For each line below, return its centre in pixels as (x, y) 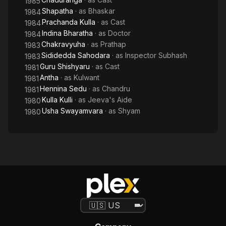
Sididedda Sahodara (76, 55)
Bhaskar (102, 11)
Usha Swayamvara (72, 111)
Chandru (116, 89)
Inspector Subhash (156, 55)
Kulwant (87, 77)
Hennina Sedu (63, 89)
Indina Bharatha (67, 33)
